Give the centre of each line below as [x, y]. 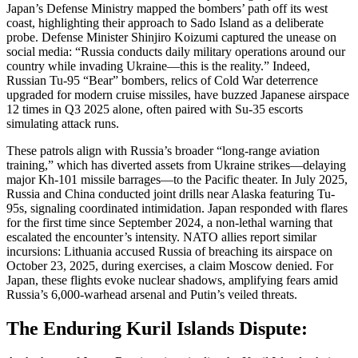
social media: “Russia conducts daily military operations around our [176, 51]
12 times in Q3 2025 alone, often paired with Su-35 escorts [155, 109]
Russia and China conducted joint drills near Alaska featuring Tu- [171, 193]
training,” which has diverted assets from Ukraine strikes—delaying [176, 165]
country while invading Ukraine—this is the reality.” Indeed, [158, 66]
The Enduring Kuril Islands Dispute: [157, 328]
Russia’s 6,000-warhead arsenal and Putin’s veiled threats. [152, 294]
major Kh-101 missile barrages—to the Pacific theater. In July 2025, [177, 179]
